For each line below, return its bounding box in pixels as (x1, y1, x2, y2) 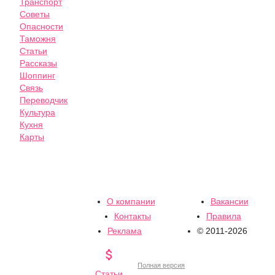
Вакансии (210, 196, 249, 207)
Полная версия (137, 261, 185, 269)
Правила (206, 211, 241, 222)
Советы (20, 9, 50, 20)
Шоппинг (20, 71, 55, 81)
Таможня (20, 34, 56, 44)
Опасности (20, 21, 63, 32)
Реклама (107, 226, 142, 236)
